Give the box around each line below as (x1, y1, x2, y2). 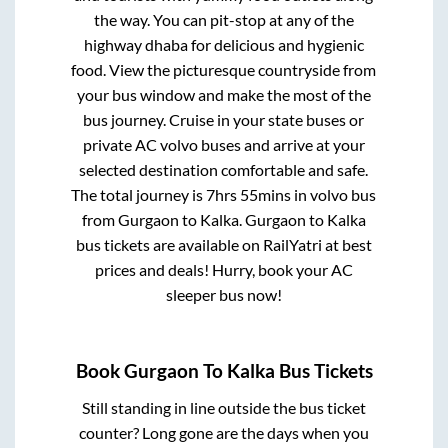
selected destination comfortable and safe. (79, 160, 369, 180)
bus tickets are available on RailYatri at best (75, 235, 372, 255)
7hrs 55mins (206, 185, 292, 205)
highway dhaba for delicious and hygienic (83, 35, 364, 55)
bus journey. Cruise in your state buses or (83, 110, 365, 130)
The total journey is (71, 185, 207, 205)
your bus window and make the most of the (76, 85, 371, 105)
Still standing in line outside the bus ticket (81, 397, 366, 417)
